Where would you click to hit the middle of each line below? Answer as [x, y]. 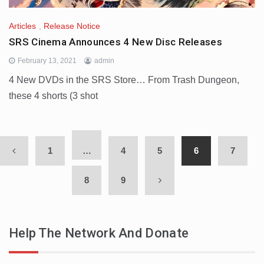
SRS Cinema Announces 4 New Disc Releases [115, 42]
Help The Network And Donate [99, 233]
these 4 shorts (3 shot [53, 96]
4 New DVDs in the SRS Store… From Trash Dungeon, [124, 80]
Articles [22, 26]
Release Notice [72, 26]
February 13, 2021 [47, 61]
